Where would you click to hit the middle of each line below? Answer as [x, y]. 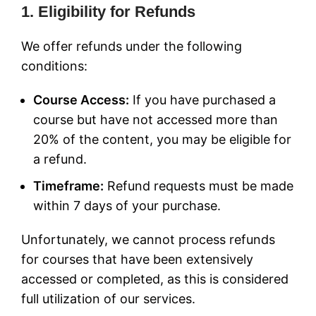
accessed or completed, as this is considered [155, 279]
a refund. [60, 159]
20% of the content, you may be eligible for [162, 139]
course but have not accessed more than [156, 120]
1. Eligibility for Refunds [108, 12]
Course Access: [81, 100]
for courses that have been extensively [137, 259]
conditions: [54, 66]
